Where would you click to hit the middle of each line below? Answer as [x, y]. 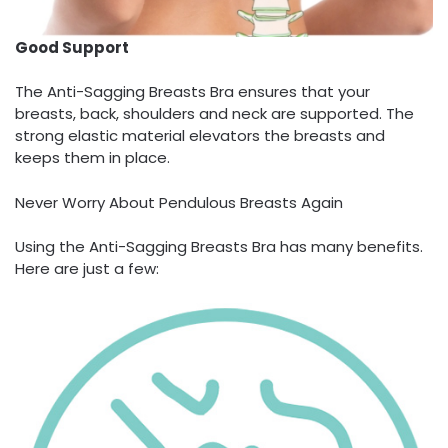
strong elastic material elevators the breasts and [200, 136]
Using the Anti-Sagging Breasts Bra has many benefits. [219, 247]
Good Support [72, 47]
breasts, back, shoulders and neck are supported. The [214, 114]
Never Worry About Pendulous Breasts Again [179, 202]
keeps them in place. [92, 158]
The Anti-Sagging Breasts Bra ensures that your [192, 92]
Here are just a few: [87, 269]
